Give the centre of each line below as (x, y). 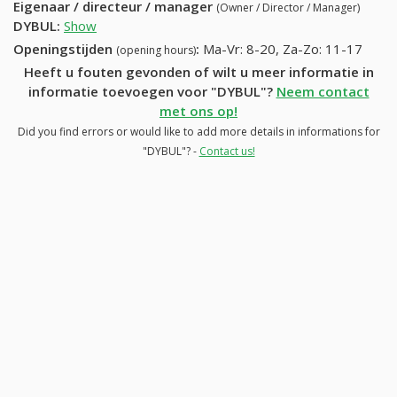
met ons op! (198, 110)
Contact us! (227, 151)
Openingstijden (65, 48)
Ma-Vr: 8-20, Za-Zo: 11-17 (283, 48)
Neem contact (323, 91)
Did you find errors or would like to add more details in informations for (198, 131)
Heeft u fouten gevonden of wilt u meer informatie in (198, 71)
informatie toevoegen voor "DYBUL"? (152, 91)
